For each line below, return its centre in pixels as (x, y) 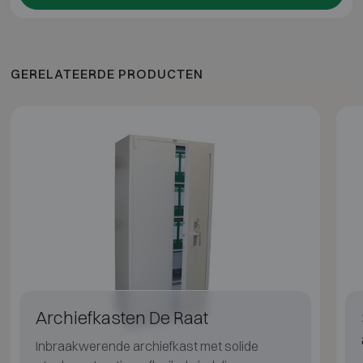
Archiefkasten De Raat (122, 318)
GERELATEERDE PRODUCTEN (107, 73)
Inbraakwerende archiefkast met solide (147, 346)
